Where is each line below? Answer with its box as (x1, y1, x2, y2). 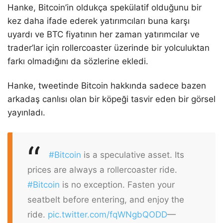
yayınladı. (7, 108, 45, 118)
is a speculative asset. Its (81, 149, 184, 160)
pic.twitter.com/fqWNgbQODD (48, 209, 167, 220)
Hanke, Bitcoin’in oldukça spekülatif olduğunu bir (7, 2, 202, 13)
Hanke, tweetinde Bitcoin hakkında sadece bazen (7, 81, 206, 91)
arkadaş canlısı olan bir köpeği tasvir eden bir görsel (7, 94, 216, 105)
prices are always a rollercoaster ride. (27, 164, 177, 175)
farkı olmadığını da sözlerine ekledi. (7, 56, 148, 67)
